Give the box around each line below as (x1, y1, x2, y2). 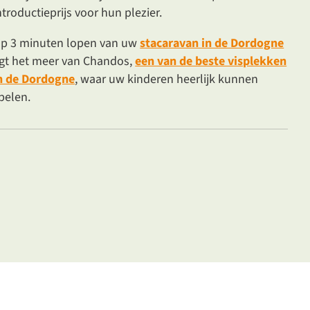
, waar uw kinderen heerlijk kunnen (75, 70, 259, 88)
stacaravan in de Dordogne (140, 34, 284, 52)
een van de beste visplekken (135, 52, 287, 70)
